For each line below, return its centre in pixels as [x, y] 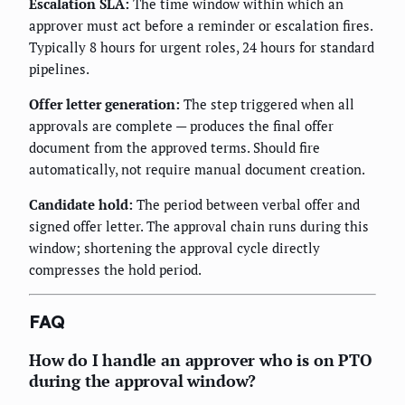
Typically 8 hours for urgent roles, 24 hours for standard [202, 47]
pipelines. [59, 68]
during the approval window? [143, 381]
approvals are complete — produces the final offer [181, 125]
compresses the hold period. [115, 269]
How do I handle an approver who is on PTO [201, 360]
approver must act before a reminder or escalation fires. [201, 25]
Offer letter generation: [104, 104]
